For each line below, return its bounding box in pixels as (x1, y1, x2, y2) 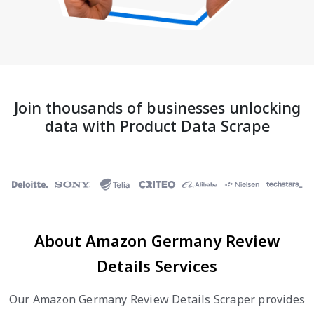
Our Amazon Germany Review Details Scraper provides (8, 291, 305, 307)
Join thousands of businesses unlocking (13, 97, 301, 118)
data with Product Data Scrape (44, 116, 270, 137)
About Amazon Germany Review (34, 229, 280, 251)
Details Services (97, 254, 217, 276)
